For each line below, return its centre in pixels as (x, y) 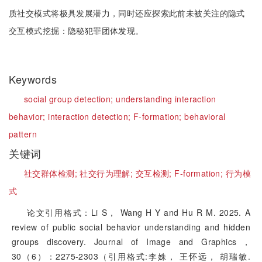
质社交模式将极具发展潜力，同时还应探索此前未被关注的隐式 (127, 13)
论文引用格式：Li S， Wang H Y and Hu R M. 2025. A (139, 212)
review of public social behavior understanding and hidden (131, 227)
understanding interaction (166, 99)
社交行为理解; (108, 173)
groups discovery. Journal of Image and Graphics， (131, 242)
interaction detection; (91, 116)
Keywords (35, 79)
